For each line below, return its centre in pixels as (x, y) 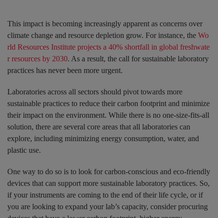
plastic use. (24, 150)
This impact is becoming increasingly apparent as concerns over (105, 24)
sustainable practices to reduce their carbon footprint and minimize (109, 104)
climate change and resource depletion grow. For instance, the (103, 36)
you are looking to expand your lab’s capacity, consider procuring (108, 207)
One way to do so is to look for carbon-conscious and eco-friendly (109, 172)
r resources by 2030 (37, 59)
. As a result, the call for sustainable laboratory (138, 59)
